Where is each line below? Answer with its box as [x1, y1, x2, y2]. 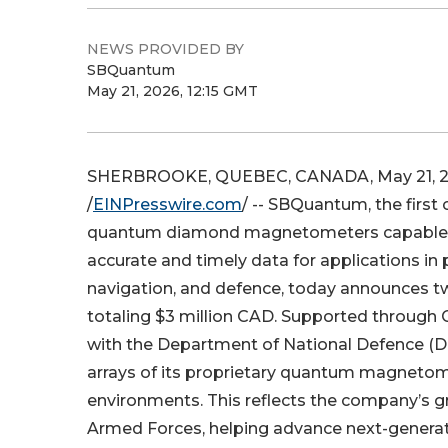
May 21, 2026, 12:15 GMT [87, 82, 258, 100]
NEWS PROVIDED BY [87, 40, 244, 58]
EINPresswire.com [93, 195, 242, 214]
